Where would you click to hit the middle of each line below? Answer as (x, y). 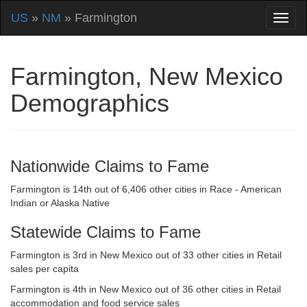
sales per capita (45, 269)
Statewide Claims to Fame (106, 232)
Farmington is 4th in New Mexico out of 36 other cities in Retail (146, 289)
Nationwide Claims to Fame (110, 166)
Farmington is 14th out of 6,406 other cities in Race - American (146, 189)
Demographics (90, 103)
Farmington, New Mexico (147, 76)
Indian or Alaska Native (60, 203)
